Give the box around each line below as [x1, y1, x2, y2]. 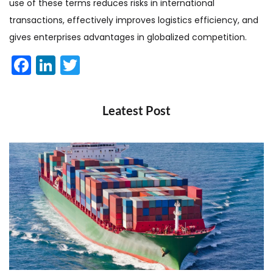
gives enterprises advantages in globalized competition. [9, 30, 247, 43]
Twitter [80, 51, 144, 79]
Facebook [31, 51, 124, 79]
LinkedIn [55, 51, 131, 79]
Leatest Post [102, 102, 171, 118]
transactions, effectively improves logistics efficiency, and [9, 13, 258, 26]
